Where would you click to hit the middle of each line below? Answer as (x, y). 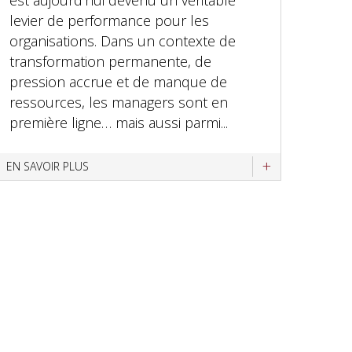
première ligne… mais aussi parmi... (119, 123)
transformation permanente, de (111, 61)
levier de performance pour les (110, 20)
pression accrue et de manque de (119, 82)
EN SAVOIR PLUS (48, 166)
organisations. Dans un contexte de (123, 41)
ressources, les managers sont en (119, 102)
